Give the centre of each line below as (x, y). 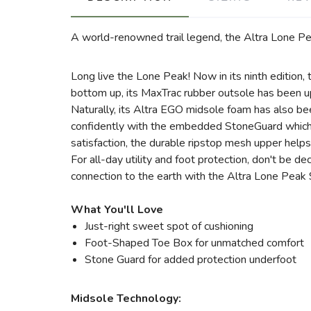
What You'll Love (117, 210)
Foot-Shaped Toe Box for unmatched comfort (196, 243)
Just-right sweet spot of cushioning (170, 226)
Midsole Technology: (126, 299)
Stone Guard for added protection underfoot (191, 260)
